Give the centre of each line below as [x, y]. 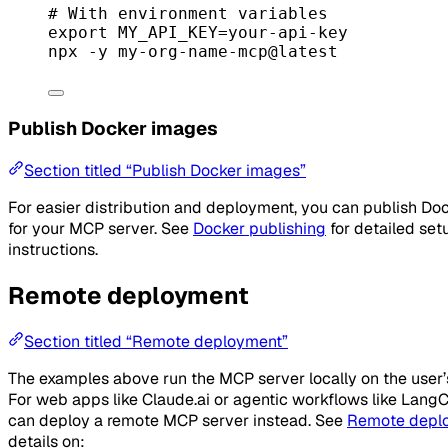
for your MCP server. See [100, 229]
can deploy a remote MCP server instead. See [177, 420]
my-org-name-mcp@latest [228, 51]
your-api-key [288, 32]
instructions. [53, 250]
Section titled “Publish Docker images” [165, 171]
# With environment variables [188, 13]
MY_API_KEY [163, 32]
